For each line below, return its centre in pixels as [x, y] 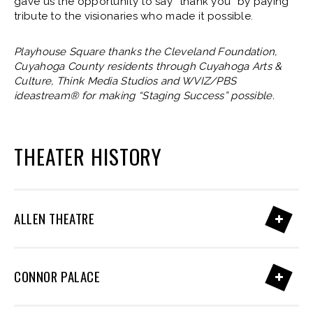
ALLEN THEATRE [54, 218]
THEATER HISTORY [88, 156]
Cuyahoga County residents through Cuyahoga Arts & [148, 66]
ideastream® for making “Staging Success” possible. [144, 96]
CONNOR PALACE [57, 276]
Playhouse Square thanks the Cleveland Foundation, [146, 52]
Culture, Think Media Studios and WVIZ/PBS [125, 81]
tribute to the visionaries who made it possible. [134, 16]
